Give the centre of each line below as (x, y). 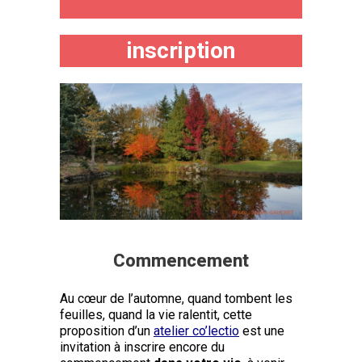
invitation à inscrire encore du (142, 347)
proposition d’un (107, 330)
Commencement (181, 260)
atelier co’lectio (196, 330)
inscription (181, 51)
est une (262, 330)
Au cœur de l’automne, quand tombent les (176, 298)
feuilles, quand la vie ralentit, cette (156, 314)
